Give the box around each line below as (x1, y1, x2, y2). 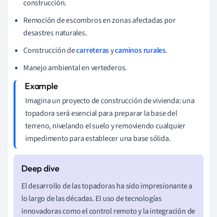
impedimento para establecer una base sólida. (25, 133, 171, 144)
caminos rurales (115, 45, 166, 56)
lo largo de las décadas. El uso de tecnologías (21, 193, 162, 204)
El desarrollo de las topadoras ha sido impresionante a (21, 180, 193, 191)
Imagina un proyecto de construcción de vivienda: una (25, 95, 195, 106)
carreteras (76, 45, 109, 56)
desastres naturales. (23, 27, 87, 38)
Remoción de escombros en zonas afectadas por (23, 15, 176, 26)
